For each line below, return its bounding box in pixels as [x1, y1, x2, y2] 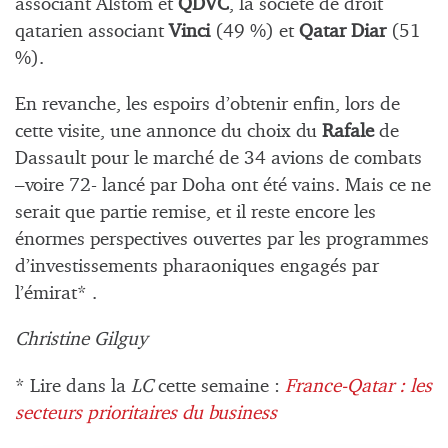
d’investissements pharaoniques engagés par [15, 257, 379, 277]
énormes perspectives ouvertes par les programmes [15, 230, 429, 250]
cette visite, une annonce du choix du [15, 122, 322, 142]
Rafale [322, 122, 374, 142]
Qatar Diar [299, 21, 386, 41]
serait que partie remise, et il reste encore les [15, 203, 376, 223]
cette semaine [158, 376, 269, 396]
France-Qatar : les [285, 376, 432, 396]
